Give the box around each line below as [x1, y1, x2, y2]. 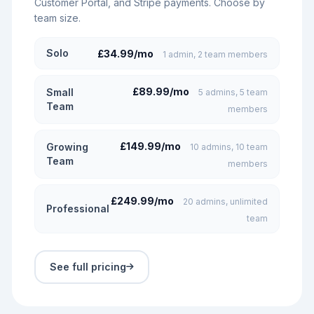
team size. [34, 12, 81, 24]
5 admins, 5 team [198, 87, 268, 97]
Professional [46, 203, 109, 214]
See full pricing [50, 261, 126, 273]
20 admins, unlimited [183, 196, 268, 207]
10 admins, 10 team [190, 142, 268, 152]
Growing [46, 141, 88, 153]
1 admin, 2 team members [163, 49, 268, 60]
